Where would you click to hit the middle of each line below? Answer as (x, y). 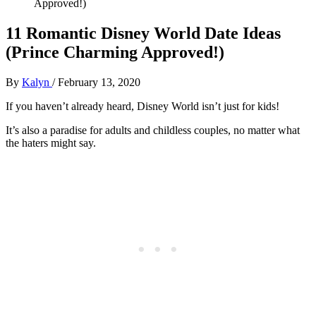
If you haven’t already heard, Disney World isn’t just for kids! (142, 106)
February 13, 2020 (99, 82)
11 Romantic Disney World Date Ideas (143, 33)
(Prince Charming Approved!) (115, 52)
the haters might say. (51, 142)
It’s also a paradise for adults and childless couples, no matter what (153, 130)
